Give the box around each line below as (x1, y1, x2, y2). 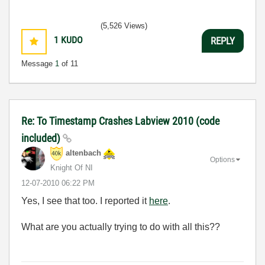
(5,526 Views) (101, 21, 147, 30)
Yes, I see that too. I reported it (21, 196, 149, 206)
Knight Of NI (50, 163, 93, 172)
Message (21, 59, 55, 68)
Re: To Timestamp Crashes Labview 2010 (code (21, 115, 219, 127)
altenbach (66, 148, 101, 158)
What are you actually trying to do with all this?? (21, 222, 220, 232)
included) (21, 132, 63, 144)
